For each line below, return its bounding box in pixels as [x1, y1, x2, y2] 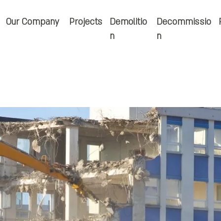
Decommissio [156, 16, 211, 28]
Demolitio [110, 16, 147, 28]
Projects [69, 16, 102, 28]
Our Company [6, 16, 59, 28]
